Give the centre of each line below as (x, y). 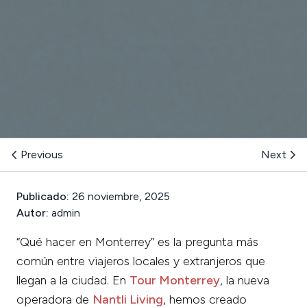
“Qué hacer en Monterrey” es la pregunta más (137, 242)
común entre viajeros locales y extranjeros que (141, 261)
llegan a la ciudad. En (73, 280)
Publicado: (43, 196)
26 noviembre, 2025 (120, 196)
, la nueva (245, 280)
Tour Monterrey (175, 280)
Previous (42, 154)
